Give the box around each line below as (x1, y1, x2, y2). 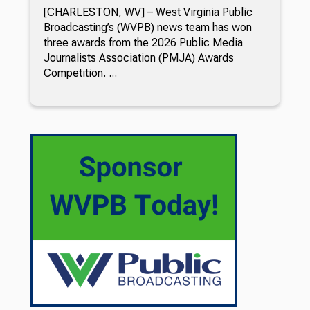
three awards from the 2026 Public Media (43, 35, 243, 49)
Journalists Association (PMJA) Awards (43, 51, 234, 64)
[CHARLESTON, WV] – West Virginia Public (43, 5, 253, 19)
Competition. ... (43, 66, 117, 80)
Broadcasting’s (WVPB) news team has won (43, 20, 252, 34)
